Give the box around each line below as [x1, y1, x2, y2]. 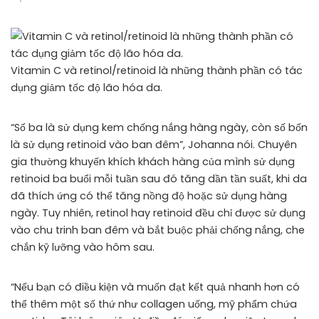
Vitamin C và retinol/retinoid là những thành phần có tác [11, 63, 303, 78]
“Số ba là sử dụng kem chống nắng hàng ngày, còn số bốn [11, 120, 308, 135]
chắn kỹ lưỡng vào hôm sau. [11, 240, 155, 254]
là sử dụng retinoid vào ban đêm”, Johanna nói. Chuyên [11, 137, 297, 152]
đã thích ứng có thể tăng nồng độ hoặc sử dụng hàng [11, 189, 287, 203]
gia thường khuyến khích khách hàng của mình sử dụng [11, 155, 295, 169]
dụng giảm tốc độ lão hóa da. [11, 80, 162, 95]
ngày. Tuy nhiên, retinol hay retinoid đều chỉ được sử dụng [11, 206, 305, 220]
